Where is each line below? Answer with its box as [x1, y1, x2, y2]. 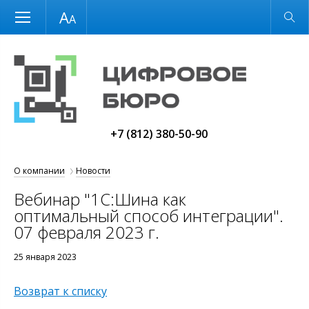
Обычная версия [208, 9, 295, 25]
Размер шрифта [14, 8, 103, 23]
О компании [14, 165, 65, 177]
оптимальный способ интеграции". [14, 204, 283, 227]
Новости [76, 165, 110, 177]
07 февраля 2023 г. [14, 221, 159, 243]
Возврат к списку [14, 283, 107, 299]
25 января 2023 [14, 251, 77, 263]
